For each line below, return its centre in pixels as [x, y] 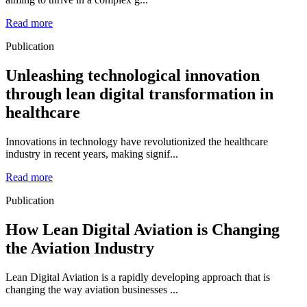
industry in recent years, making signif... [92, 153]
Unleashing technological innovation [133, 75]
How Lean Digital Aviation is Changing [143, 229]
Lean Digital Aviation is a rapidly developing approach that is [138, 277]
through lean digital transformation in [139, 94]
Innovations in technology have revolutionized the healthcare [137, 141]
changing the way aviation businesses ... [92, 289]
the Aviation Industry [80, 248]
